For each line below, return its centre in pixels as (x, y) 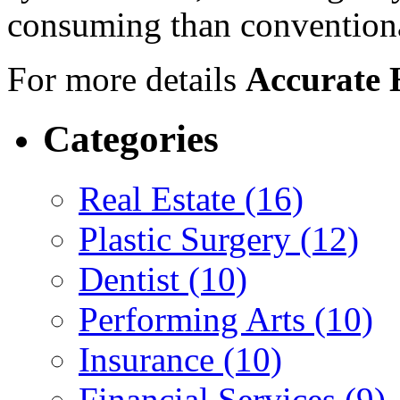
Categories (131, 139)
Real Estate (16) (191, 199)
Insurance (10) (180, 360)
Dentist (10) (163, 279)
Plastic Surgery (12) (219, 239)
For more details (126, 79)
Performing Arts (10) (226, 320)
